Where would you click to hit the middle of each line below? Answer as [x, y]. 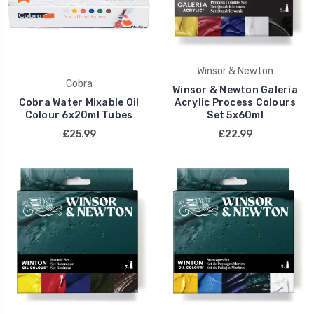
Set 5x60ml [235, 115]
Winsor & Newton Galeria [235, 90]
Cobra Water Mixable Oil [79, 102]
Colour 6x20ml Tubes [79, 115]
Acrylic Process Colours [235, 102]
